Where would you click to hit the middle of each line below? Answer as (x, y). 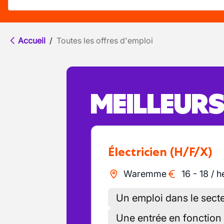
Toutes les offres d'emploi (105, 40)
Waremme (145, 174)
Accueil (32, 40)
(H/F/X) (191, 152)
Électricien (141, 152)
